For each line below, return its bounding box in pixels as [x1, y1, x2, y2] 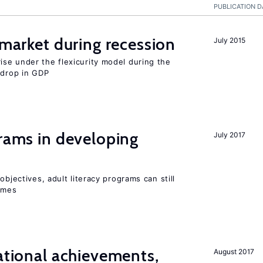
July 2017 [214, 130, 245, 139]
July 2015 [214, 36, 245, 45]
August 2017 [214, 247, 254, 256]
